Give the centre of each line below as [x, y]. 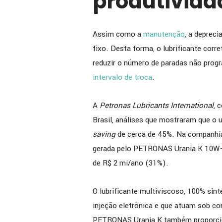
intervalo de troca [122, 78]
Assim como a [118, 34]
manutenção [164, 34]
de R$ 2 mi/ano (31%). [132, 163]
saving [104, 135]
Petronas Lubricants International [157, 106]
